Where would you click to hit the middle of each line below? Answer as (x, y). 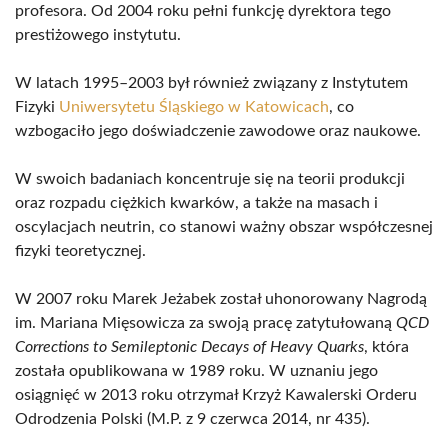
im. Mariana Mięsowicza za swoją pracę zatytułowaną (205, 323)
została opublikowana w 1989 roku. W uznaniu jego (196, 371)
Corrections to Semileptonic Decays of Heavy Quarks (189, 347)
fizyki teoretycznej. (80, 251)
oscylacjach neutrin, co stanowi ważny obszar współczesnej (224, 227)
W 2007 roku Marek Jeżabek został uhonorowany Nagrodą (221, 299)
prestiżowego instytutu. (98, 35)
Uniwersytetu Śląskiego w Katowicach (194, 107)
